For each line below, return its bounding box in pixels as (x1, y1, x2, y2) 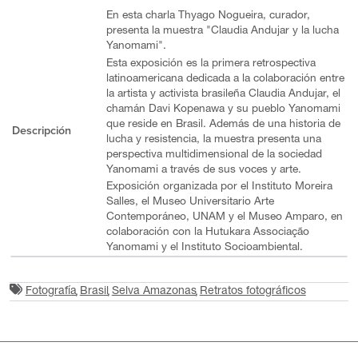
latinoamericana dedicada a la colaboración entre (105, 73, 344, 85)
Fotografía (25, 286, 77, 298)
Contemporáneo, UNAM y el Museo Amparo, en (105, 212, 343, 224)
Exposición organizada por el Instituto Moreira (105, 181, 332, 193)
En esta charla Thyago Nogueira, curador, (105, 10, 310, 22)
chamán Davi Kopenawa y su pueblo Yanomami (105, 103, 340, 115)
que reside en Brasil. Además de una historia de (105, 118, 340, 130)
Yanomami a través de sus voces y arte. (105, 164, 301, 176)
